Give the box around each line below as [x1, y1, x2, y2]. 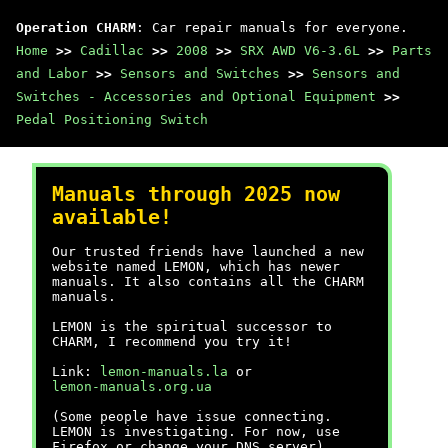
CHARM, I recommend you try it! [52, 334, 292, 349]
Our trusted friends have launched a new [52, 244, 364, 259]
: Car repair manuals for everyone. [136, 20, 408, 35]
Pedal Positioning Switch [16, 112, 208, 127]
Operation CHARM [16, 20, 136, 35]
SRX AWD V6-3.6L [240, 43, 360, 58]
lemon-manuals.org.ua [52, 379, 212, 394]
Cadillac [80, 43, 144, 58]
